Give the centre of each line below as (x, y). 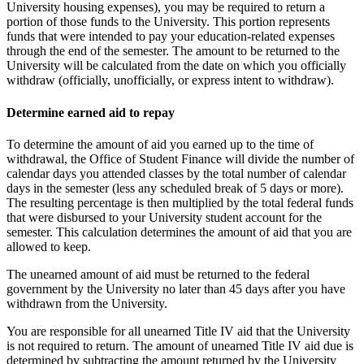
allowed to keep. (49, 246)
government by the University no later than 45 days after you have (176, 288)
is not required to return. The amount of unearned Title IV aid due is (180, 345)
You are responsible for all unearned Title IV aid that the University (178, 331)
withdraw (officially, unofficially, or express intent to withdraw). (170, 80)
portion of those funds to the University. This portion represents (168, 22)
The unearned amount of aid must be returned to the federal (158, 274)
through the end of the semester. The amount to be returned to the (173, 51)
